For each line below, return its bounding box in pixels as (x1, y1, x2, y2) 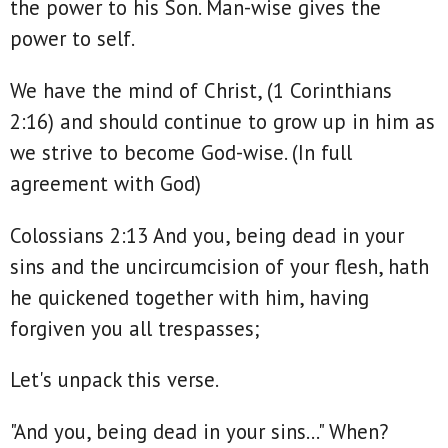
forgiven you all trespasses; (10, 314, 266, 342)
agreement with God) (10, 170, 207, 198)
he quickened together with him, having (10, 283, 369, 311)
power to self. (10, 25, 139, 53)
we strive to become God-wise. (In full (10, 139, 352, 167)
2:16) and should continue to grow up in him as (10, 108, 435, 136)
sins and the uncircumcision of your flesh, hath (10, 252, 429, 280)
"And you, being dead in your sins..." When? (10, 418, 388, 446)
